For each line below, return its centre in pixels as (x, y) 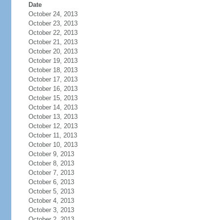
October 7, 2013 (51, 173)
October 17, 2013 (53, 79)
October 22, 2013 (53, 33)
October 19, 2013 (53, 61)
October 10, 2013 (53, 145)
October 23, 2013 (53, 23)
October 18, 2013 (53, 70)
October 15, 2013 (53, 98)
